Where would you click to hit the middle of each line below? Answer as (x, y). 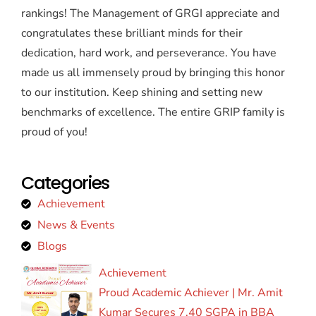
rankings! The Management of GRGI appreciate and (150, 13)
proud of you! (54, 132)
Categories (65, 183)
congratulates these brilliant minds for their (132, 33)
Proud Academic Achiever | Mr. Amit (191, 293)
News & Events (76, 225)
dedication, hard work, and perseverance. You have (149, 53)
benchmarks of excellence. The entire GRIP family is (153, 112)
